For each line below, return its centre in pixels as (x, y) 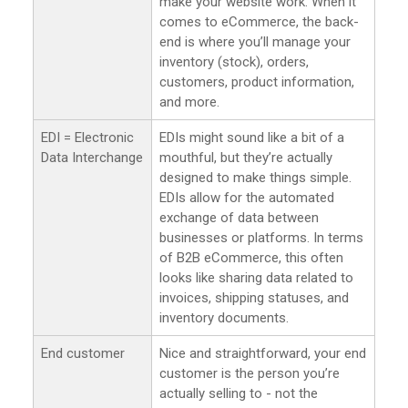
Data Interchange (92, 157)
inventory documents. (224, 317)
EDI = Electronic (87, 137)
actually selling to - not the (239, 393)
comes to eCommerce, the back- (259, 21)
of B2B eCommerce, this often (251, 257)
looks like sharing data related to (256, 277)
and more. (189, 102)
